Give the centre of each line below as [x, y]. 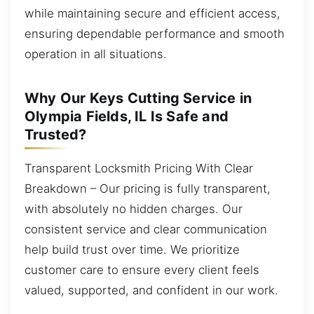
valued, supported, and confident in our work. [151, 290]
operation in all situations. [96, 54]
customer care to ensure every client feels [142, 269]
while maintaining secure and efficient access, [152, 13]
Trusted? [56, 135]
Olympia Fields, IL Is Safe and [127, 116]
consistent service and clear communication [146, 229]
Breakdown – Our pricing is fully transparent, [148, 188]
